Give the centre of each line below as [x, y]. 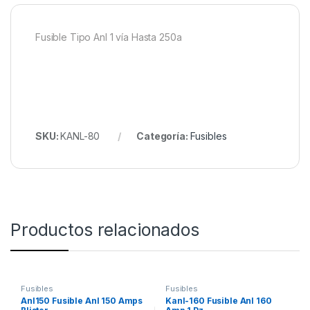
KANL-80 [80, 136]
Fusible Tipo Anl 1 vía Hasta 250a [109, 37]
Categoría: [163, 136]
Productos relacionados [105, 229]
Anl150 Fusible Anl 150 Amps [82, 301]
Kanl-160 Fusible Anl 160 [218, 301]
